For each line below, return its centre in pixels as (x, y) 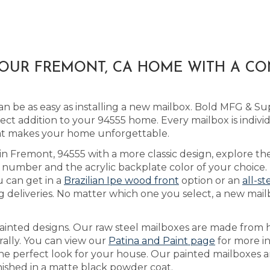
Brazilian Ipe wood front (121, 181)
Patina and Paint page (162, 241)
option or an (211, 181)
